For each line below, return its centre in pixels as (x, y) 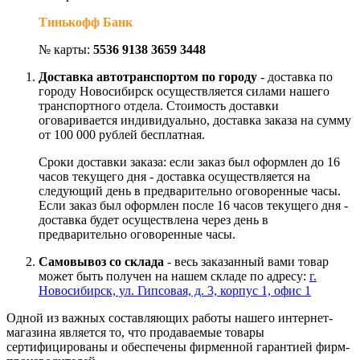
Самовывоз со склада (101, 261)
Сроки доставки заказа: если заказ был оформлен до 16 (189, 162)
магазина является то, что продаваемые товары (135, 332)
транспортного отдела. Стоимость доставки (159, 105)
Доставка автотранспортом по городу (148, 76)
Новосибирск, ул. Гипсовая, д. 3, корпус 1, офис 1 (175, 290)
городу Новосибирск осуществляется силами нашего (184, 91)
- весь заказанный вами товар (246, 261)
